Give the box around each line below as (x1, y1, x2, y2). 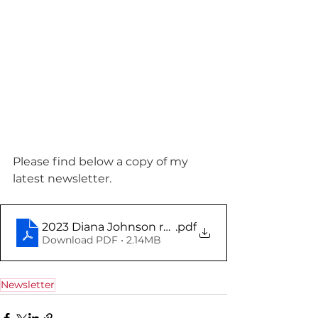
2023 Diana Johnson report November (42, 219, 258, 234)
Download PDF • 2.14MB (42, 233, 161, 246)
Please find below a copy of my (13, 155, 191, 168)
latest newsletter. (13, 172, 111, 185)
